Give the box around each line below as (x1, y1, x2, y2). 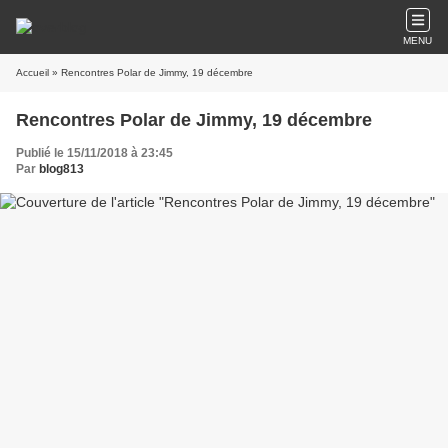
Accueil (16, 67, 49, 78)
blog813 (39, 162, 84, 176)
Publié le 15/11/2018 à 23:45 (16, 146, 173, 160)
